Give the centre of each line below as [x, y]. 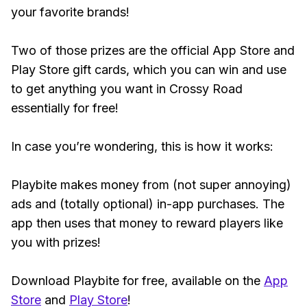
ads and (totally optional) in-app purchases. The [148, 204]
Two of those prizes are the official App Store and [153, 50]
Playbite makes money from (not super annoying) [151, 185]
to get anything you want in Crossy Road [127, 89]
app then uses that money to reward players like [147, 223]
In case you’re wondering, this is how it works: [144, 146]
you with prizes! [56, 242]
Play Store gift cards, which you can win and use [149, 70]
